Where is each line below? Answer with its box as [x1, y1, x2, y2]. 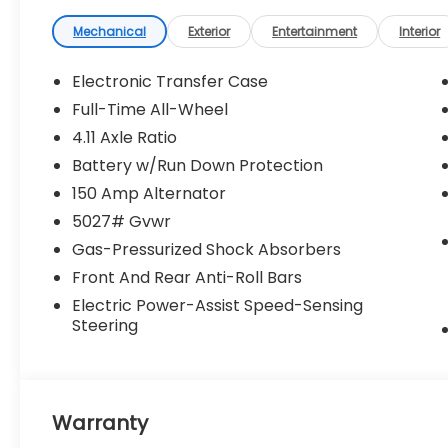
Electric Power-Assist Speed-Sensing [72, 293, 364, 317]
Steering [72, 313, 139, 337]
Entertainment [272, 22, 358, 40]
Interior [399, 22, 441, 40]
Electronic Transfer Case [72, 69, 269, 93]
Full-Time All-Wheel [72, 97, 229, 121]
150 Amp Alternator [72, 181, 227, 205]
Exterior [188, 22, 231, 40]
